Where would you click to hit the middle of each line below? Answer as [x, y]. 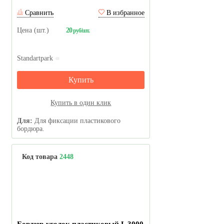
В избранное [125, 13]
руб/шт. [80, 30]
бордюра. [31, 129]
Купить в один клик [81, 103]
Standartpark [35, 58]
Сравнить [38, 13]
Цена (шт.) [33, 30]
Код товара [41, 157]
